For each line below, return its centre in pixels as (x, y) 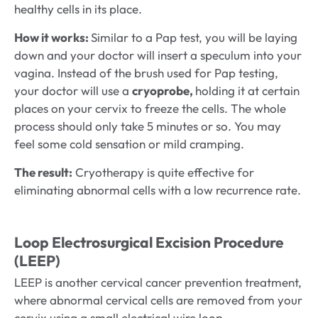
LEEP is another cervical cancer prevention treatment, (158, 283)
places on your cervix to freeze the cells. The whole (150, 109)
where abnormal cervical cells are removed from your (158, 300)
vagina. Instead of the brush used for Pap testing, (146, 73)
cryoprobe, (164, 91)
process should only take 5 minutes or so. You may (148, 126)
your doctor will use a (73, 91)
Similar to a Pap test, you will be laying (194, 38)
